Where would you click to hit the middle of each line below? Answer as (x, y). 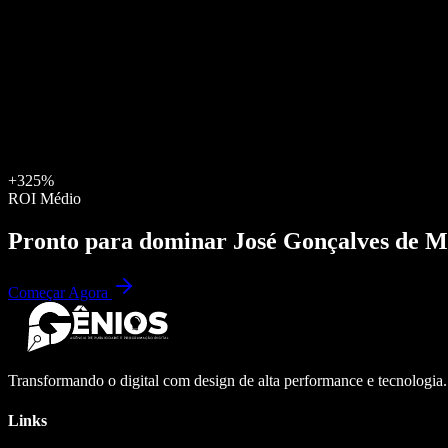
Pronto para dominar (120, 240)
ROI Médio (44, 198)
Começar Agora (60, 293)
